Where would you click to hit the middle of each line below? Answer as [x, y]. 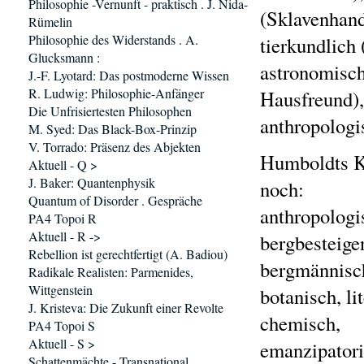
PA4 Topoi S [62, 325]
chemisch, [300, 323]
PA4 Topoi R [63, 218]
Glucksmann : [64, 57]
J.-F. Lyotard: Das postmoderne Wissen [129, 75]
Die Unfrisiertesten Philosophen [110, 111]
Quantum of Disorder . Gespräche [115, 200]
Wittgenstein [61, 290]
